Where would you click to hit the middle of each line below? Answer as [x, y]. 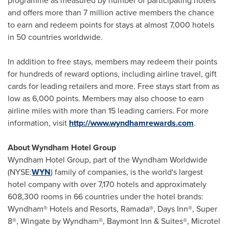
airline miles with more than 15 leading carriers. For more [108, 111]
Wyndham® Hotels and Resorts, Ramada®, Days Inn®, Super [112, 209]
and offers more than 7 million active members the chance [111, 13]
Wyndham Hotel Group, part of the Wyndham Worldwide [108, 160]
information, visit [38, 123]
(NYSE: [20, 172]
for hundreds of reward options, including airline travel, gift [112, 74]
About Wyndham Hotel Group [62, 147]
